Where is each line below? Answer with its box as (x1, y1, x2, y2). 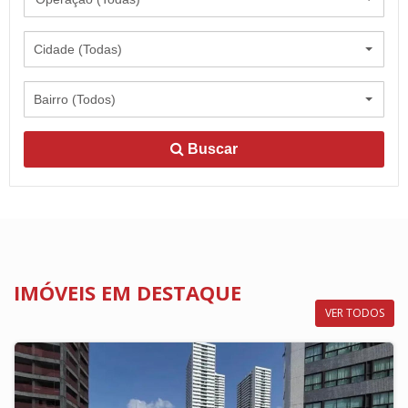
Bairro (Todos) (34, 91, 116, 107)
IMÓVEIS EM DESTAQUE (14, 279, 241, 307)
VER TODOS (325, 305, 384, 321)
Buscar (188, 141, 238, 157)
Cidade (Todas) (34, 41, 122, 56)
